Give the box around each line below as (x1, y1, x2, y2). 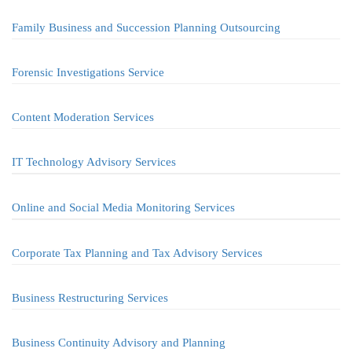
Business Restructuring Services (12, 291, 168, 304)
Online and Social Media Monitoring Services (12, 201, 235, 214)
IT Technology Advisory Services (12, 156, 176, 168)
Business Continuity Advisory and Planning (12, 336, 225, 349)
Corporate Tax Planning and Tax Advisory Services (12, 247, 262, 259)
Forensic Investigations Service (12, 66, 164, 79)
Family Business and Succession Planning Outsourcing (12, 21, 280, 34)
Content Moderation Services (12, 111, 154, 123)
